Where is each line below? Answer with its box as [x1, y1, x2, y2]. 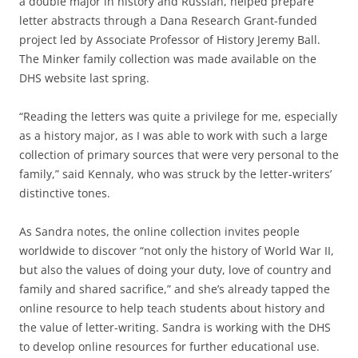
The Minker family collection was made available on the [19, 50, 316, 66]
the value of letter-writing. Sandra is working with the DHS [19, 319, 331, 335]
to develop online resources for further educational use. [19, 338, 320, 354]
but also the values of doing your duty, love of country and [19, 261, 332, 277]
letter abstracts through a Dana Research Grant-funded [19, 12, 317, 28]
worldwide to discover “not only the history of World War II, [19, 242, 334, 258]
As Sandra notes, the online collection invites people [19, 223, 300, 239]
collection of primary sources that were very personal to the [19, 146, 339, 162]
